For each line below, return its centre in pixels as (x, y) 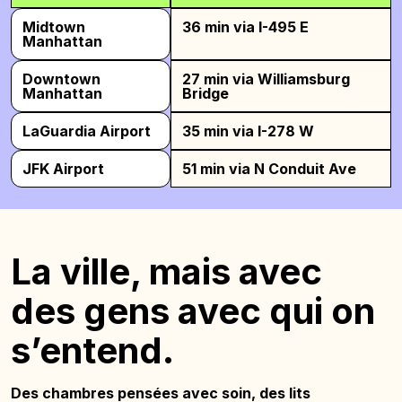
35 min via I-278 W (249, 131)
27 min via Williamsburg (267, 79)
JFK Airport (63, 168)
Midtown (54, 26)
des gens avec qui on (193, 310)
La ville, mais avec (166, 271)
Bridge (206, 93)
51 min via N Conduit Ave (270, 168)
